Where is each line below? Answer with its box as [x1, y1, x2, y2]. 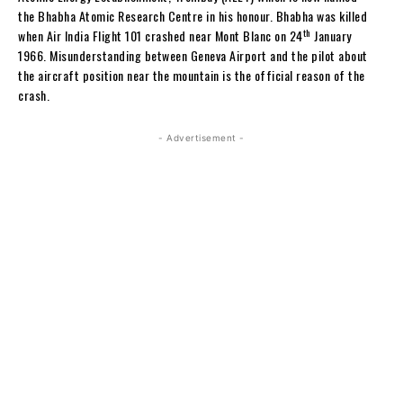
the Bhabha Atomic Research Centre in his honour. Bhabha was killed [18, 6, 367, 26]
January [310, 26, 352, 46]
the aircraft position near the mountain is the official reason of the [18, 66, 365, 85]
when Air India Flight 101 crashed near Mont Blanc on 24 [18, 26, 303, 46]
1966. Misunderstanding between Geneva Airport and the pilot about [18, 46, 368, 66]
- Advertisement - [158, 132, 245, 144]
